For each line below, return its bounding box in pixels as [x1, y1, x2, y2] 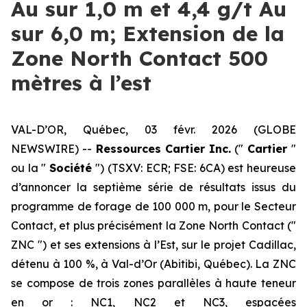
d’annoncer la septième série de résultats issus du [11, 180, 296, 194]
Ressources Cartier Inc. [95, 142, 232, 156]
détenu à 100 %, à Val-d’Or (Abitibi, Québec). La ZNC [11, 257, 296, 271]
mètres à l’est [11, 70, 151, 96]
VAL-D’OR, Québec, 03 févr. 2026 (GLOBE [11, 123, 296, 136]
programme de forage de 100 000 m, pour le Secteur [11, 199, 296, 213]
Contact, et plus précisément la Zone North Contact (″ [11, 219, 296, 232]
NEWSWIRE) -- [11, 142, 96, 156]
